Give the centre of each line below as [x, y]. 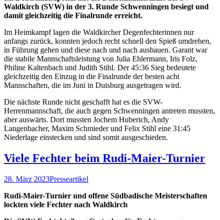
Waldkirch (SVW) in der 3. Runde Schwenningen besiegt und [106, 7]
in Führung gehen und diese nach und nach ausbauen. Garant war [106, 50]
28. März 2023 [27, 179]
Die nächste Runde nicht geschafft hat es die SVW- [83, 102]
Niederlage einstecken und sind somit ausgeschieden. [86, 137]
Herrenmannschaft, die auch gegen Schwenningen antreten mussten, [110, 111]
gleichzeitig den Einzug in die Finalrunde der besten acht [92, 77]
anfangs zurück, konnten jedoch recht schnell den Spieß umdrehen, [108, 41]
